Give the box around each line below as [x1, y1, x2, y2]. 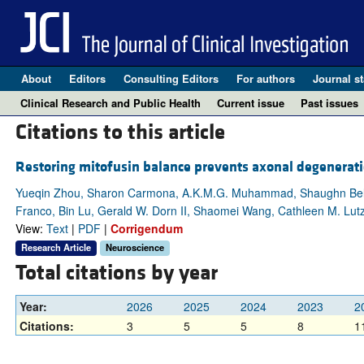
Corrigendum [110, 220, 183, 237]
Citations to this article [15, 119, 225, 147]
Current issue [217, 95, 284, 110]
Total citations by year [15, 259, 218, 288]
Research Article [20, 240, 91, 254]
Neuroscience [105, 240, 164, 254]
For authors [236, 71, 295, 86]
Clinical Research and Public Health [20, 95, 201, 110]
